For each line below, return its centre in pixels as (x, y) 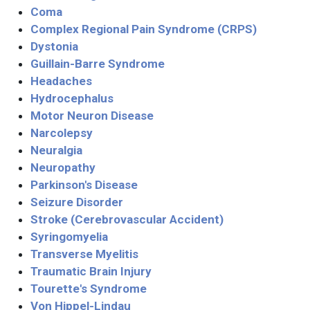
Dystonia (54, 46)
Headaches (61, 81)
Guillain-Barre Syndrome (98, 64)
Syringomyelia (69, 237)
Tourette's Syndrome (89, 289)
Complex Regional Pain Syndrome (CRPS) (144, 29)
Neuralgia (56, 150)
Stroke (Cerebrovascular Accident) (127, 219)
